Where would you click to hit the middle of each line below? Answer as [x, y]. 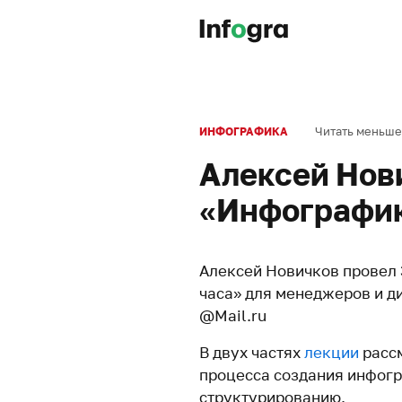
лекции [332, 352]
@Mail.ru [233, 315]
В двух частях [252, 352]
